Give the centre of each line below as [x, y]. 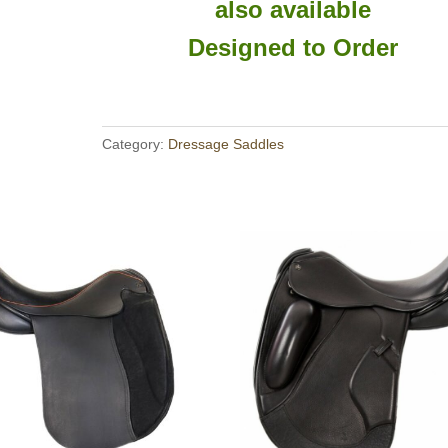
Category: [134, 143]
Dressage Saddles [225, 143]
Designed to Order [293, 47]
